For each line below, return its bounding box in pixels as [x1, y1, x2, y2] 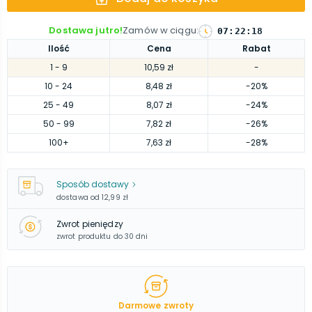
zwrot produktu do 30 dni [56, 231, 148, 242]
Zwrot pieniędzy [56, 217, 123, 230]
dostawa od [56, 192, 100, 203]
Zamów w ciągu [123, 24, 196, 37]
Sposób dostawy [56, 178, 129, 190]
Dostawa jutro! [49, 24, 123, 37]
